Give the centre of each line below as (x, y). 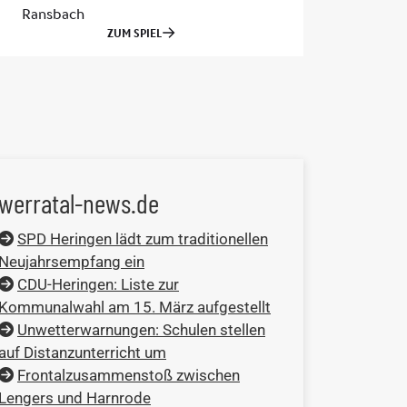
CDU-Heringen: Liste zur (98, 284)
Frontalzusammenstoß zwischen (129, 375)
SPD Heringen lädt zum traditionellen (143, 238)
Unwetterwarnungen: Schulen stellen (141, 329)
